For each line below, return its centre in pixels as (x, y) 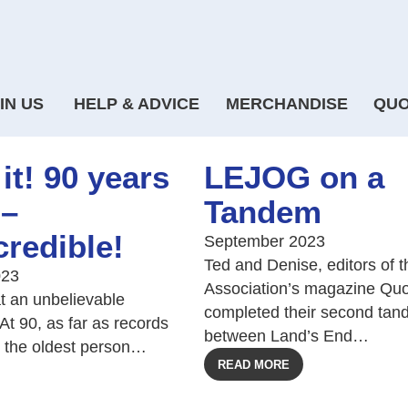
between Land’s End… (286, 336)
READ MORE (254, 365)
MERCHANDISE (286, 104)
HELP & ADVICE (137, 104)
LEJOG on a (294, 177)
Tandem (263, 212)
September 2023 (265, 241)
